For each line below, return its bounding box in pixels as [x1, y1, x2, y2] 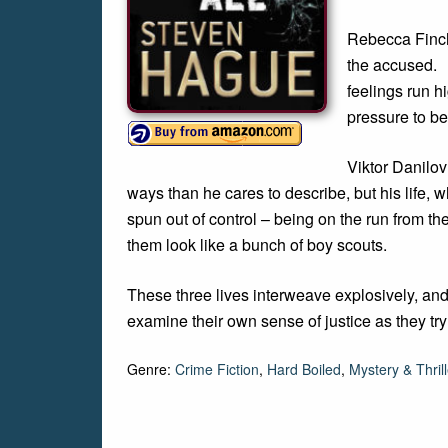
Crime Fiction [175, 359, 259, 379]
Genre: [127, 359, 175, 379]
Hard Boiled [267, 359, 341, 379]
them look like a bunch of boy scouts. [127, 233, 387, 256]
